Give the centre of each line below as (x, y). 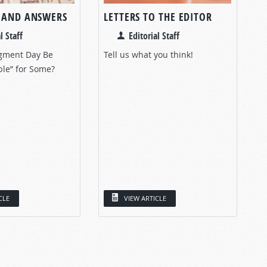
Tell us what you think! (148, 54)
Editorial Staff (154, 35)
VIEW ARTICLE (145, 198)
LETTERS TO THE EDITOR (158, 17)
